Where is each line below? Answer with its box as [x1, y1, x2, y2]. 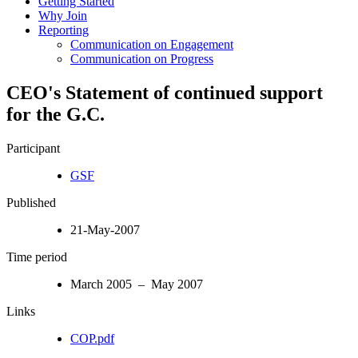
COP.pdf [70, 331, 114, 345]
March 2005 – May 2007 [70, 276, 203, 291]
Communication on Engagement [70, 37, 233, 51]
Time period [6, 249, 67, 264]
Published [6, 195, 56, 209]
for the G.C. [6, 103, 105, 125]
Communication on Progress [70, 51, 213, 66]
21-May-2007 [70, 222, 140, 237]
